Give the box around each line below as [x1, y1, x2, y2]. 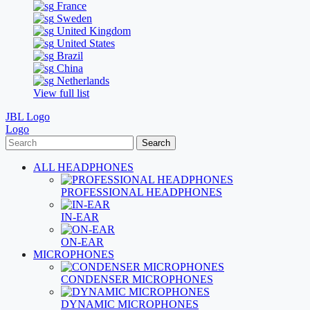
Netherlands [54, 75, 109, 86]
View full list [33, 87, 89, 99]
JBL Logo [6, 111, 50, 122]
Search [142, 138, 170, 148]
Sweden [54, 12, 92, 24]
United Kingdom [54, 25, 131, 37]
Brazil [54, 50, 83, 62]
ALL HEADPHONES [33, 161, 134, 173]
